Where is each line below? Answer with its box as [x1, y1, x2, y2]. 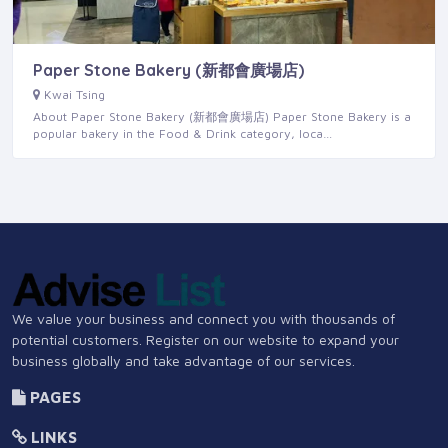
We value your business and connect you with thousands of [12, 310, 395, 328]
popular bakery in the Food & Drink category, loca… [33, 126, 332, 142]
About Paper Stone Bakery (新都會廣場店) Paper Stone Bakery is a [33, 109, 411, 125]
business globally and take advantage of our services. [12, 352, 355, 370]
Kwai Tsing [44, 87, 105, 103]
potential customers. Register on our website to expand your [12, 331, 399, 349]
